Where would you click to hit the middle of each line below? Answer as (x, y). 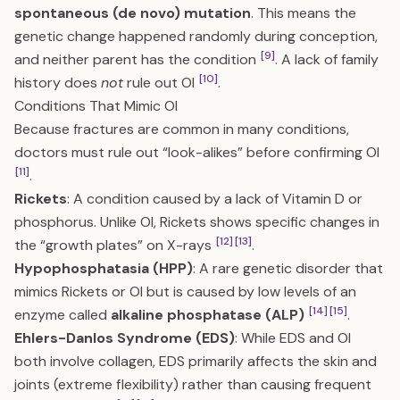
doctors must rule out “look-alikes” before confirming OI (197, 152)
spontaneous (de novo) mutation (133, 13)
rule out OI (161, 83)
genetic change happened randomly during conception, (196, 36)
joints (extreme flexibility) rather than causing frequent (193, 384)
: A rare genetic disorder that (288, 268)
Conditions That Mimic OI (96, 106)
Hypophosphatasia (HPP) (104, 268)
